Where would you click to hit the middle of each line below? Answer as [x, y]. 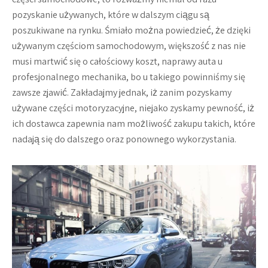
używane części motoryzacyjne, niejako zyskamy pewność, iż [133, 108]
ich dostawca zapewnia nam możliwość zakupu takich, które [134, 124]
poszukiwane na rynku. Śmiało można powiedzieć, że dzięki [131, 30]
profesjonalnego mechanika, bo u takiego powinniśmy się [129, 77]
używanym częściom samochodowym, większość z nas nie [129, 46]
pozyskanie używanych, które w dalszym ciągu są [111, 15]
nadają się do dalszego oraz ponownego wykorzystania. [124, 139]
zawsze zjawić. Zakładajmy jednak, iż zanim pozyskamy [122, 92]
